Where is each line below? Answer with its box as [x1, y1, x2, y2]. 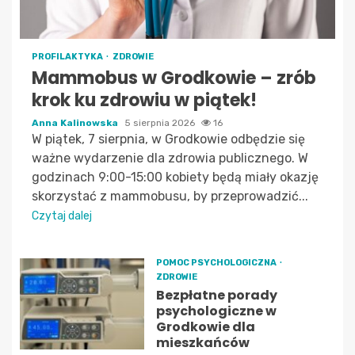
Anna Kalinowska [32, 117, 120, 128]
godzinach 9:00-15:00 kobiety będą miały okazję [32, 170, 319, 185]
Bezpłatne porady [155, 286, 277, 304]
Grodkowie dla [155, 318, 255, 336]
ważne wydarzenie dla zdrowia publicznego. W [32, 151, 308, 166]
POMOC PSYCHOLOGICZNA [155, 258, 278, 268]
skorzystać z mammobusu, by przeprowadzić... [32, 189, 308, 204]
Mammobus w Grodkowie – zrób [32, 66, 316, 90]
